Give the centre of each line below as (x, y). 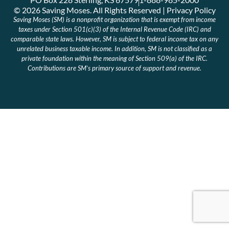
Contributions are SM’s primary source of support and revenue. (114, 68)
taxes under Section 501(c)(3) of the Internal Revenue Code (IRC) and (114, 29)
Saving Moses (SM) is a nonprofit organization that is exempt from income (114, 19)
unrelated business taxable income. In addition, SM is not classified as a (114, 49)
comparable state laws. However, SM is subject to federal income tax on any (114, 39)
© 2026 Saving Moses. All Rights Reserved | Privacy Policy (114, 10)
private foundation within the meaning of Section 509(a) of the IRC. (114, 58)
